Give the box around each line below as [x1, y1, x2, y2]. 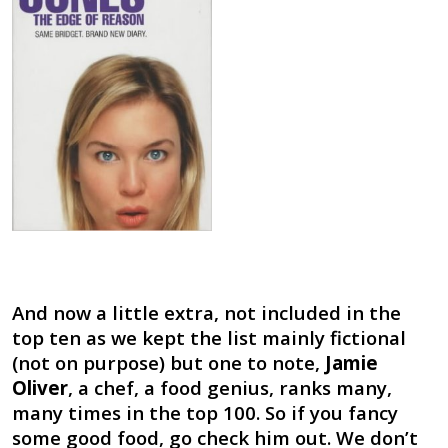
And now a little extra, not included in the [11, 300, 401, 326]
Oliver [11, 375, 68, 401]
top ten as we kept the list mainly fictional [11, 325, 406, 351]
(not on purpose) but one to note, [11, 350, 325, 376]
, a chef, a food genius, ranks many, [67, 375, 392, 401]
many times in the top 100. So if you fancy [11, 400, 398, 426]
